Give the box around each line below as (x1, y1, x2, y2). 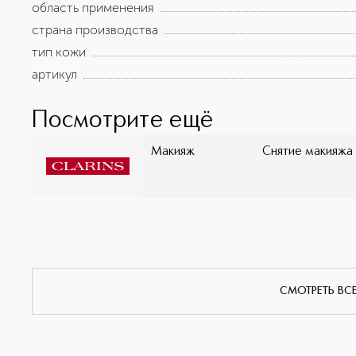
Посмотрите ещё (32, 109, 214, 133)
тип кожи (32, 44, 86, 60)
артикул (32, 67, 77, 82)
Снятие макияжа (262, 145, 353, 158)
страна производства (32, 22, 158, 37)
